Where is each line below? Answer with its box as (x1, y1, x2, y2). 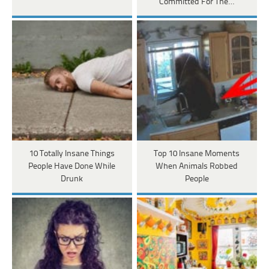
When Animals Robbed (156, 162, 238, 171)
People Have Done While (28, 162, 116, 171)
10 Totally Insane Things (29, 149, 115, 159)
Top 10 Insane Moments (154, 149, 240, 159)
